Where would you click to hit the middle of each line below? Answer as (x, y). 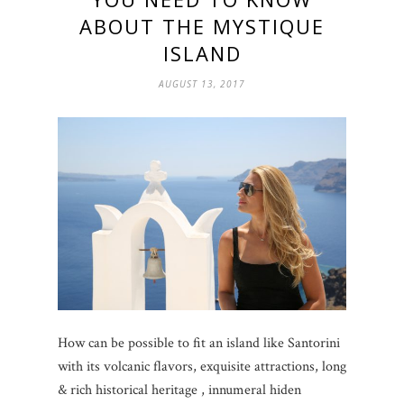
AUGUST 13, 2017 (202, 84)
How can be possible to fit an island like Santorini (199, 343)
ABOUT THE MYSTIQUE (202, 27)
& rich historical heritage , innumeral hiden (179, 390)
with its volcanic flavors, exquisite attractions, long (202, 366)
